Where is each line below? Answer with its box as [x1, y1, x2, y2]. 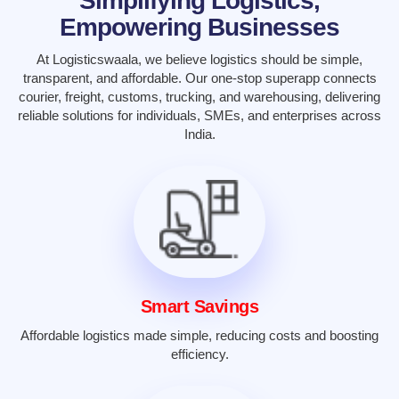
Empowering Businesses [60, 13, 339, 41]
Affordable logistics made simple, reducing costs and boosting [20, 328, 379, 344]
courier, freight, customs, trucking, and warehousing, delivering [19, 89, 380, 104]
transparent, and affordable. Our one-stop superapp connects [22, 70, 377, 85]
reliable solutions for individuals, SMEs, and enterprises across [18, 108, 381, 123]
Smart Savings [140, 297, 259, 317]
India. [183, 126, 216, 142]
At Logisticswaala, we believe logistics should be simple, [37, 52, 362, 67]
